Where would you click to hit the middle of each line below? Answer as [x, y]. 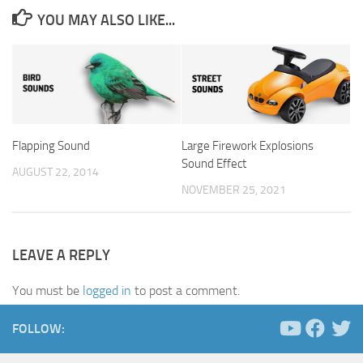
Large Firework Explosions [248, 145]
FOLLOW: [38, 328]
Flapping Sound [51, 145]
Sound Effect [214, 163]
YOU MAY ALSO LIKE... [106, 20]
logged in [107, 290]
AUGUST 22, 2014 [56, 172]
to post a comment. [186, 290]
